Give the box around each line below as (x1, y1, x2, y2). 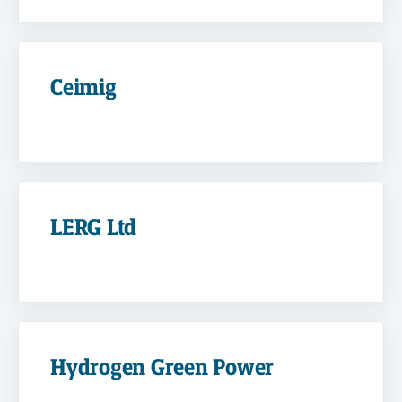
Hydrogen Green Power (50, 355, 275, 380)
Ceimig (50, 75, 117, 100)
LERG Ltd (50, 215, 137, 240)
